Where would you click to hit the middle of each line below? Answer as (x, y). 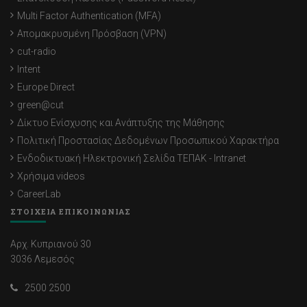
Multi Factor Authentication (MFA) (89, 16)
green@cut (40, 105)
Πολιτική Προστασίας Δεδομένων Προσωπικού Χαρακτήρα (148, 141)
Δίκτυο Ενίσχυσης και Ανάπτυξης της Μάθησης (121, 123)
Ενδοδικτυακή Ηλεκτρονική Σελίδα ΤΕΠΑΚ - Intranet (132, 159)
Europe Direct (46, 87)
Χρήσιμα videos (51, 176)
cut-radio (37, 52)
